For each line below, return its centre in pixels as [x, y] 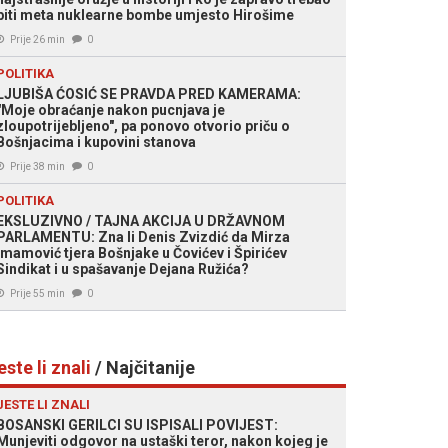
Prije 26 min [37, 39]
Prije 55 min [37, 293]
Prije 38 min [37, 166]
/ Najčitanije [143, 367]
